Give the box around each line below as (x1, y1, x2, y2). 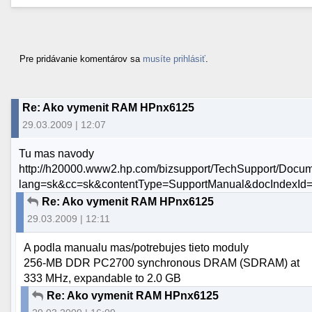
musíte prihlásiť (143, 53, 205, 64)
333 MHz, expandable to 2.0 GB (24, 272, 182, 285)
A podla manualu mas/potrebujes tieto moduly (24, 242, 249, 254)
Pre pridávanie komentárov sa (19, 53, 143, 64)
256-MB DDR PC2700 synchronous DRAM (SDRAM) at (24, 257, 300, 270)
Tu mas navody (19, 148, 95, 160)
